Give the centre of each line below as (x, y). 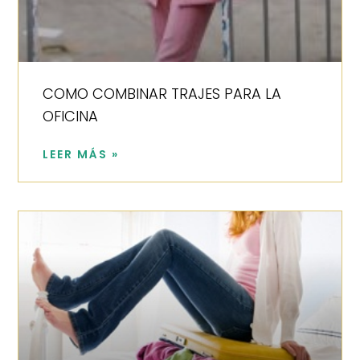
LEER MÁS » (81, 154)
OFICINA (71, 116)
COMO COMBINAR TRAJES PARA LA (162, 93)
